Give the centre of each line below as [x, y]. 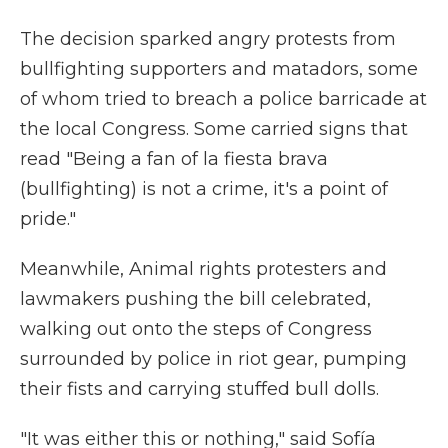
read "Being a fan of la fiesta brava [174, 159]
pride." [48, 219]
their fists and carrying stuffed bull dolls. [199, 389]
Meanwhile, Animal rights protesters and [203, 269]
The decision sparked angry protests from [208, 39]
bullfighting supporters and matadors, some [219, 69]
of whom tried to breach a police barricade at [223, 99]
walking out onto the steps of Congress [196, 329]
